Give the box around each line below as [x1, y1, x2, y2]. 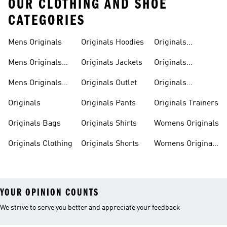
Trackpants [154, 71, 194, 79]
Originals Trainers [154, 99, 218, 107]
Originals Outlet [81, 79, 137, 87]
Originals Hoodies [81, 39, 144, 47]
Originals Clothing [8, 140, 72, 148]
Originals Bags [8, 120, 61, 128]
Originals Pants [81, 99, 136, 107]
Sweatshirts [154, 51, 196, 59]
